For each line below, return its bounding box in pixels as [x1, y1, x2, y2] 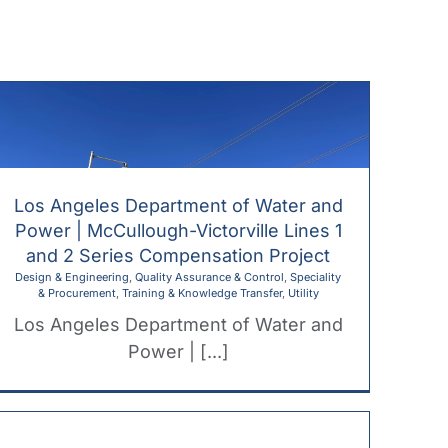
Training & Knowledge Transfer [121, 285, 282, 300]
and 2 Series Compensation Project [26, 244, 330, 266]
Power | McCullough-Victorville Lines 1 [14, 219, 342, 241]
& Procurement [37, 285, 116, 300]
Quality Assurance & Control [135, 269, 284, 284]
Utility [287, 285, 319, 300]
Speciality [290, 269, 341, 284]
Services [172, 30, 241, 51]
